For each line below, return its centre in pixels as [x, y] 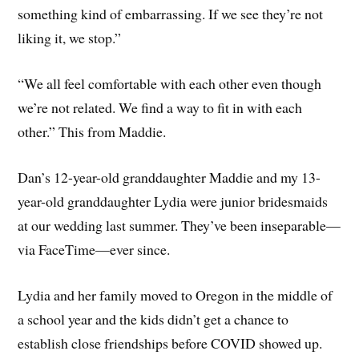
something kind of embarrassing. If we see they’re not [171, 14]
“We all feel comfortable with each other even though [170, 84]
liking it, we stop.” [70, 38]
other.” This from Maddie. [92, 132]
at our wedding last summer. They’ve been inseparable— [179, 225]
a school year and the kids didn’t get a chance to [153, 319]
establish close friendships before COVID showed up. [170, 343]
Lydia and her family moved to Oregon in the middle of [175, 294]
